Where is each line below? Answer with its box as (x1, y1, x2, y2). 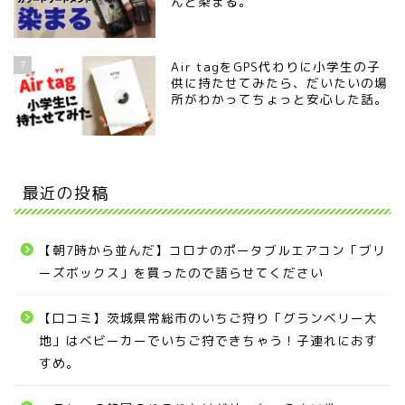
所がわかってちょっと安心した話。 (171, 90, 389, 108)
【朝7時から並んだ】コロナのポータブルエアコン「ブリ (39, 241, 386, 259)
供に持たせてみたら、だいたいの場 (171, 74, 389, 92)
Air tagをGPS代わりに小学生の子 (171, 58, 381, 76)
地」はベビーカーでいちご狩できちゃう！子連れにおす (39, 332, 378, 350)
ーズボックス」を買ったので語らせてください (39, 264, 324, 282)
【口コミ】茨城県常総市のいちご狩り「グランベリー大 (39, 309, 378, 327)
